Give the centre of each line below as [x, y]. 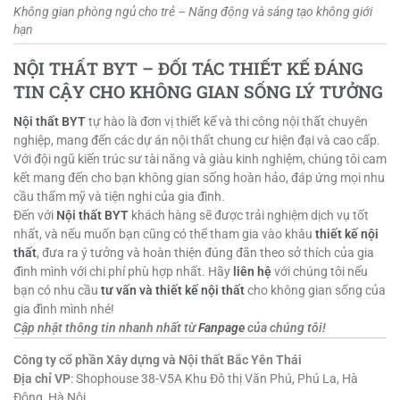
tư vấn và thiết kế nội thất [173, 291]
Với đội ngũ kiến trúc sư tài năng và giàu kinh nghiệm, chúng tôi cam [200, 159]
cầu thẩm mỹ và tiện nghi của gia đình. [119, 197]
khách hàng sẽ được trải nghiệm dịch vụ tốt [249, 216]
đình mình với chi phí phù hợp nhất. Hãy [123, 272]
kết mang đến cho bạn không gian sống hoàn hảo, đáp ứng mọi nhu [199, 178]
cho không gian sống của [315, 291]
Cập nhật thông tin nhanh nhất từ [106, 328]
